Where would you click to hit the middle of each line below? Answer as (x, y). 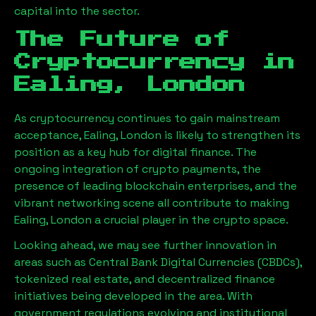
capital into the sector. (77, 11)
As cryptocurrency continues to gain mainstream (147, 118)
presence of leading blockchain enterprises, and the (156, 186)
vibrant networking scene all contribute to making (152, 203)
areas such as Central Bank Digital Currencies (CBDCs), (158, 262)
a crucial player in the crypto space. (190, 220)
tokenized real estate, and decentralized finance (145, 279)
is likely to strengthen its (232, 135)
